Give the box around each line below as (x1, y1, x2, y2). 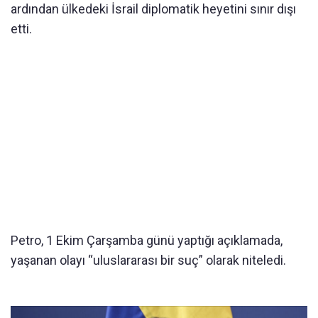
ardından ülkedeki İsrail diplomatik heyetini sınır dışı (11, 1, 296, 17)
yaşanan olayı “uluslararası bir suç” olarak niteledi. (11, 253, 286, 268)
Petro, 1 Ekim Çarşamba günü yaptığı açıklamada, (11, 233, 283, 248)
